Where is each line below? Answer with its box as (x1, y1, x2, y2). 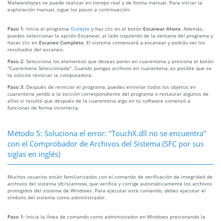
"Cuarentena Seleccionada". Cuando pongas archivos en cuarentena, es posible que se (7, 64, 212, 72)
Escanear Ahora (143, 25, 181, 32)
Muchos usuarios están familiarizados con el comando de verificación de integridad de (7, 173, 213, 180)
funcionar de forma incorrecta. (7, 104, 79, 111)
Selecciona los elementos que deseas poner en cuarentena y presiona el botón (26, 57, 214, 65)
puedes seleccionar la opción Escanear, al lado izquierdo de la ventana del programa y (7, 32, 213, 39)
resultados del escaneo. (7, 45, 64, 53)
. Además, (181, 25, 203, 32)
